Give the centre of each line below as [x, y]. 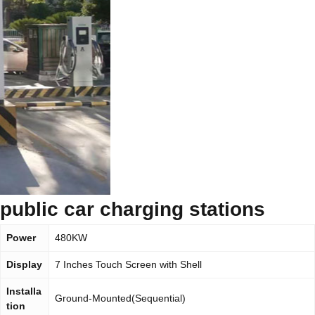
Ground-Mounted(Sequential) [120, 298]
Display [24, 264]
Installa [24, 291]
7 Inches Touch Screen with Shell [128, 264]
